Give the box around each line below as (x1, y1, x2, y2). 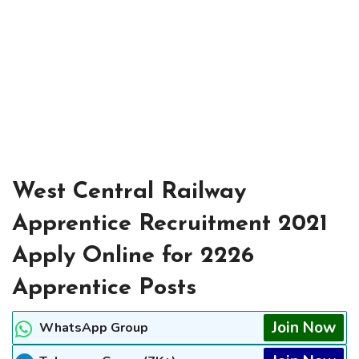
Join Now (272, 317, 336, 339)
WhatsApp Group (39, 319, 148, 337)
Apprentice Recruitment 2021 (12, 212, 328, 236)
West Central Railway (12, 180, 246, 204)
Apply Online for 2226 (12, 244, 254, 268)
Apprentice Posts (12, 276, 196, 301)
